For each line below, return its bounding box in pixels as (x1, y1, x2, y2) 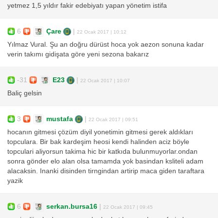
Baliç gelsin (7, 90, 42, 97)
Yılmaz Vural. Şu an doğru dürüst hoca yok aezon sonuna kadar (7, 41, 204, 49)
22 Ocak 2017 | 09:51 (89, 116, 138, 122)
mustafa (46, 115, 73, 123)
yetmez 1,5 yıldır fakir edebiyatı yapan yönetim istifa (7, 2, 167, 10)
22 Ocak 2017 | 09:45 (103, 204, 153, 210)
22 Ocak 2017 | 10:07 (80, 77, 130, 83)
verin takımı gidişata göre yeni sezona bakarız (7, 51, 149, 58)
